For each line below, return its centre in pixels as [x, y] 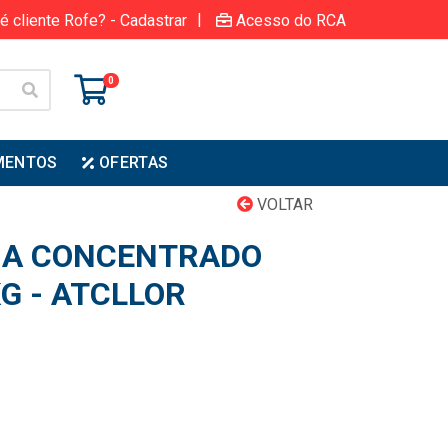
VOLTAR [283, 204]
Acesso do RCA [291, 20]
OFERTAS [134, 162]
